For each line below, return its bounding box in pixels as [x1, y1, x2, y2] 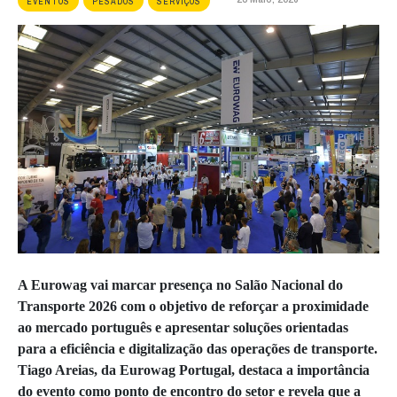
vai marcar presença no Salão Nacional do [87, 277, 343, 293]
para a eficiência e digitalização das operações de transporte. [18, 341, 378, 357]
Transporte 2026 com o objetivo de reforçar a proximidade [18, 299, 369, 315]
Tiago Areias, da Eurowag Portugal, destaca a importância [18, 362, 370, 378]
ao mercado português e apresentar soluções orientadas [18, 320, 348, 336]
